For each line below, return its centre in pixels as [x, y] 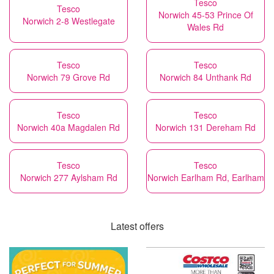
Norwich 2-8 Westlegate [68, 21]
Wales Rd [206, 27]
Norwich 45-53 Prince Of [206, 15]
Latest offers [137, 226]
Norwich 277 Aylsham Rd [68, 177]
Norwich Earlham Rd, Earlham [206, 177]
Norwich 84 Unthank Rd [206, 77]
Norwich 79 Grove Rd [68, 77]
